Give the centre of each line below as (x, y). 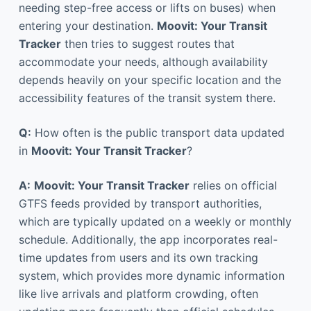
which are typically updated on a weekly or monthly (155, 221)
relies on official (233, 185)
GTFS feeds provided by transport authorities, (140, 203)
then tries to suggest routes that (148, 43)
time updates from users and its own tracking (138, 257)
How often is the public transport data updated (158, 132)
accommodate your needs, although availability (143, 61)
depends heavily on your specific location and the (150, 79)
